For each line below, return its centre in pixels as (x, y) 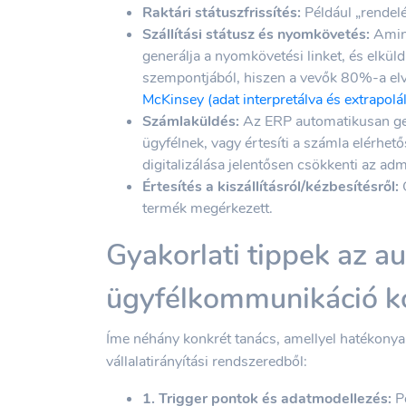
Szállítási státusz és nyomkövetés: (256, 34)
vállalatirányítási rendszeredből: (207, 361)
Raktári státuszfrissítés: (222, 12)
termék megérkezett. (208, 208)
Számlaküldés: (191, 121)
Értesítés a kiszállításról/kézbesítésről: (271, 186)
